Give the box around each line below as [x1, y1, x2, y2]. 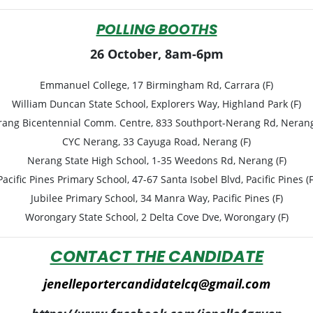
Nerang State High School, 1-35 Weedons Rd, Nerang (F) [27, 153, 286, 167]
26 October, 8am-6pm [89, 45, 224, 62]
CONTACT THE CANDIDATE [50, 249, 263, 266]
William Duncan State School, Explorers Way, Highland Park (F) [12, 96, 301, 110]
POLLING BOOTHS [96, 23, 217, 38]
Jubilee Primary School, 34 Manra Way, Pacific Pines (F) [30, 191, 283, 205]
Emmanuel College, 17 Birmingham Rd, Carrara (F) [40, 78, 273, 92]
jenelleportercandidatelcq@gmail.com [43, 275, 270, 292]
